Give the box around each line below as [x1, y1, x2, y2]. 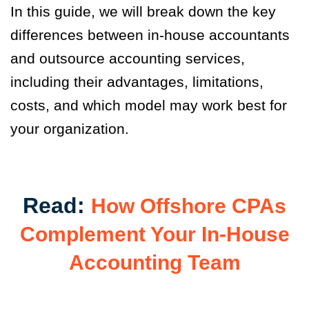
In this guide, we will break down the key [10, 3, 276, 20]
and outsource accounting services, [10, 50, 245, 67]
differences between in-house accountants [10, 27, 290, 43]
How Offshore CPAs [91, 195, 286, 218]
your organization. [10, 121, 129, 137]
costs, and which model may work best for [10, 97, 287, 114]
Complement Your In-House [19, 223, 290, 246]
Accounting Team [68, 251, 241, 275]
